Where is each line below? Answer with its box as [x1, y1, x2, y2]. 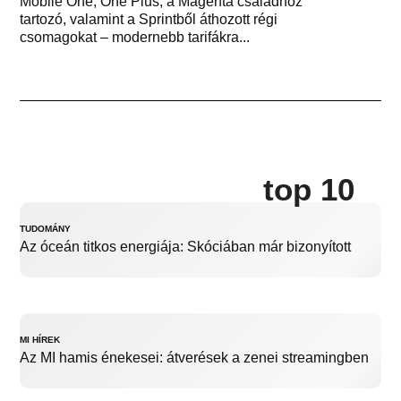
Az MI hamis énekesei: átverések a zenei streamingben [20, 350, 370, 366]
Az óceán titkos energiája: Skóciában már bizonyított [20, 239, 352, 255]
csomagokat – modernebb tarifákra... [20, 30, 251, 46]
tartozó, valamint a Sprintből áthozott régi [20, 12, 278, 28]
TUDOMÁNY [20, 224, 72, 235]
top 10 [262, 172, 354, 208]
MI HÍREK [20, 335, 61, 346]
